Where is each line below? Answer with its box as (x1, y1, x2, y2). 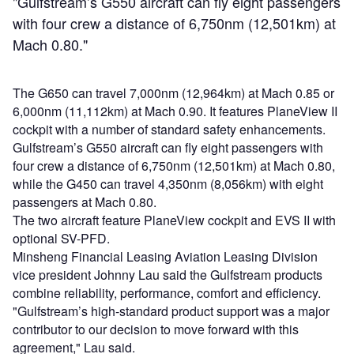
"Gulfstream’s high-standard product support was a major (13, 301, 330, 320)
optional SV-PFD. (13, 228, 110, 247)
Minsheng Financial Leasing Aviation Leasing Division (13, 247, 318, 265)
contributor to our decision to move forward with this (13, 319, 299, 338)
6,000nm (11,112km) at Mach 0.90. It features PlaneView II (13, 101, 337, 120)
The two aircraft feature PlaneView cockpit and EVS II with (13, 210, 336, 229)
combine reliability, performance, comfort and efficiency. (13, 283, 321, 302)
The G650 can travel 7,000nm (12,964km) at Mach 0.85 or (13, 83, 334, 102)
